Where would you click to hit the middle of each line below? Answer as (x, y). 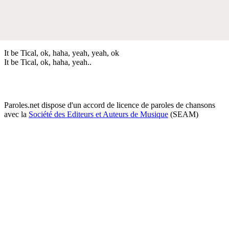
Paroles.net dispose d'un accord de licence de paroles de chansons (110, 105)
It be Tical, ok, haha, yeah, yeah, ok (62, 53)
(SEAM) (183, 114)
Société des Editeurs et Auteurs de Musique (98, 114)
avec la (16, 114)
